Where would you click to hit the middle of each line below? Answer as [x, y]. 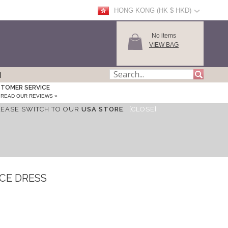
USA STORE [102, 109]
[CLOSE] [143, 109]
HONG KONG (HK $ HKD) [153, 10]
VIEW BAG [164, 45]
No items [164, 36]
